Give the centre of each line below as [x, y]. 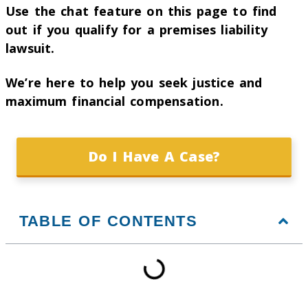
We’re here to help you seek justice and [134, 83]
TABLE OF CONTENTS [108, 221]
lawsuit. [30, 48]
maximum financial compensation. [114, 101]
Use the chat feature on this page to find [141, 11]
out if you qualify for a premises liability [137, 29]
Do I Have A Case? [154, 156]
